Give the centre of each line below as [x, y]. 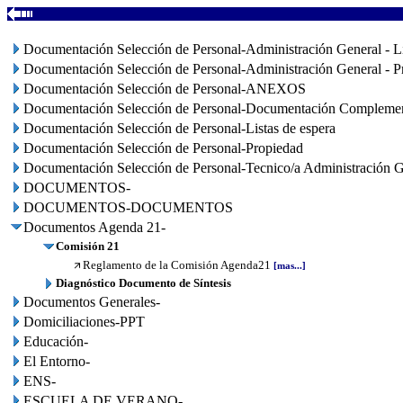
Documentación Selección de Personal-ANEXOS [165, 89]
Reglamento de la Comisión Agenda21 [177, 265]
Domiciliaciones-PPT [84, 322]
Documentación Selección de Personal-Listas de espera [179, 128]
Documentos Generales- [92, 302]
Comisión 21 [88, 246]
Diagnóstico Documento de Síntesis [143, 283]
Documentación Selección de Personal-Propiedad [163, 148]
